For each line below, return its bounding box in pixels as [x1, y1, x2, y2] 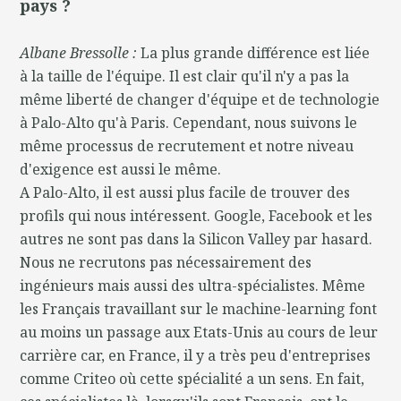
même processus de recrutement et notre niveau [20, 135, 354, 156]
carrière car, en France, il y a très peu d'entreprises [20, 345, 371, 365]
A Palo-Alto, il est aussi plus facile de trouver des [20, 182, 351, 202]
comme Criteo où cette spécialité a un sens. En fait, [20, 368, 365, 388]
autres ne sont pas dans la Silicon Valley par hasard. [20, 228, 373, 249]
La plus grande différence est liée [141, 42, 371, 63]
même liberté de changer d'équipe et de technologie [20, 89, 380, 109]
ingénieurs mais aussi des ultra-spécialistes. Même [20, 275, 366, 295]
